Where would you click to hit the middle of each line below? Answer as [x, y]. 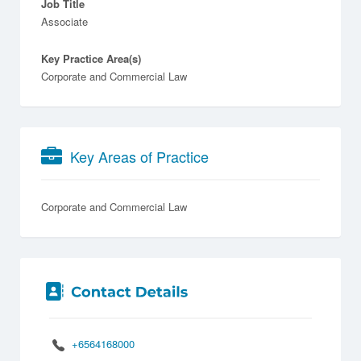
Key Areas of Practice [139, 156]
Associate [64, 21]
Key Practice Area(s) [91, 58]
